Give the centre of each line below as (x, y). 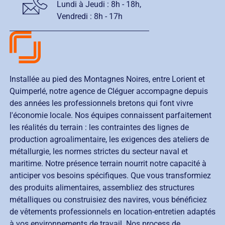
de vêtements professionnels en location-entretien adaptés (112, 212)
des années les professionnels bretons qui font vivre (101, 103)
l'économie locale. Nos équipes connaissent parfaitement (110, 116)
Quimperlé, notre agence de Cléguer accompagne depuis (108, 91)
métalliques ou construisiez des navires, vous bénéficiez (108, 200)
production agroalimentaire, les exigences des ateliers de (109, 140)
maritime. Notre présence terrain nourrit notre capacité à (108, 164)
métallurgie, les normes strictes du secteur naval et (98, 152)
